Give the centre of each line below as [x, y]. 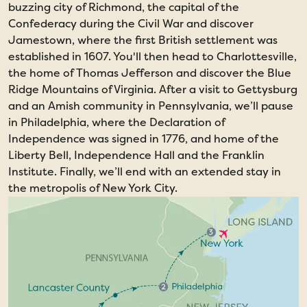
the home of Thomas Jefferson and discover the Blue [150, 73]
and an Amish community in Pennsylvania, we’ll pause [151, 106]
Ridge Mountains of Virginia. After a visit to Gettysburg [153, 89]
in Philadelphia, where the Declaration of [116, 122]
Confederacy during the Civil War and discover [131, 24]
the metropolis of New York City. [93, 188]
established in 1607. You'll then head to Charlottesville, [152, 57]
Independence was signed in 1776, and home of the [144, 139]
